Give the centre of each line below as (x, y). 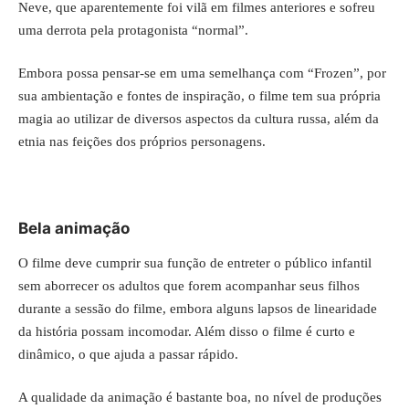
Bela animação (74, 229)
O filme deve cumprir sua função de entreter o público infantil (195, 262)
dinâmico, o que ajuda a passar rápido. (128, 354)
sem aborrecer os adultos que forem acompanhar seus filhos (189, 285)
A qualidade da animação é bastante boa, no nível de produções (200, 398)
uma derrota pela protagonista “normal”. (133, 30)
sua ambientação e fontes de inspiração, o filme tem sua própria (199, 96)
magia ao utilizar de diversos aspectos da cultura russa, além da (199, 119)
